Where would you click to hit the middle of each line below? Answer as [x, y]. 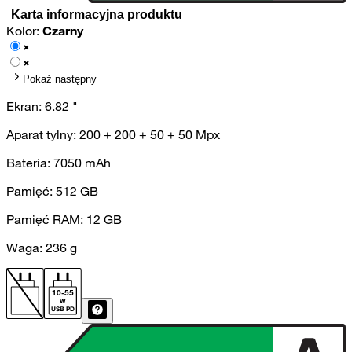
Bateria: [30, 163]
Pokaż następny [60, 79]
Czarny [63, 31]
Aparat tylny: [43, 135]
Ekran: [26, 106]
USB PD [63, 309]
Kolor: [24, 31]
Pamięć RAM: [46, 220]
